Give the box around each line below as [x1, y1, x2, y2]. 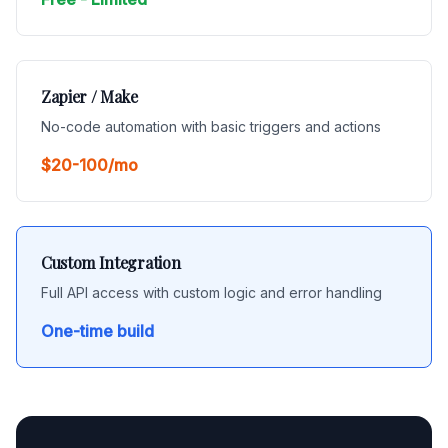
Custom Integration [41, 252, 181, 273]
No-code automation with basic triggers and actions [41, 118, 381, 135]
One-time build [41, 321, 154, 341]
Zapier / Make [41, 86, 138, 107]
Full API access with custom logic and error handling [41, 284, 382, 301]
